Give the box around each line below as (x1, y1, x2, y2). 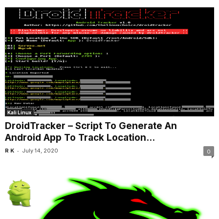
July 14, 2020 (22, 147, 58, 154)
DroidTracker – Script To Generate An (5, 120, 177, 132)
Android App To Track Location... (5, 132, 155, 144)
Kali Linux (7, 109, 31, 116)
